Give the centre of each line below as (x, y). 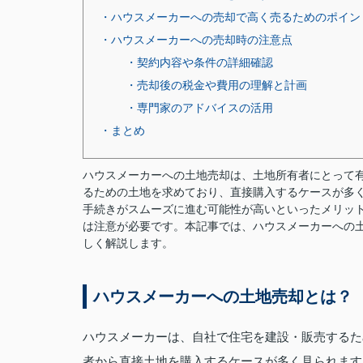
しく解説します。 (128, 243)
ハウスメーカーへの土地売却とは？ (223, 297)
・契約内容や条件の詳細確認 (199, 62)
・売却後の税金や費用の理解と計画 (216, 85)
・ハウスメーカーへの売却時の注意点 (196, 40)
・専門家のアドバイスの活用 (199, 108)
